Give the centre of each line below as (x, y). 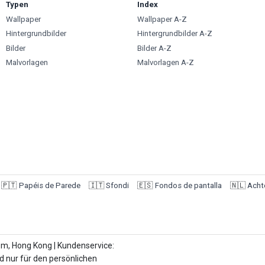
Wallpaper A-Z (162, 19)
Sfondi (117, 185)
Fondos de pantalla (188, 185)
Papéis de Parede (49, 185)
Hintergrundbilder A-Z (174, 34)
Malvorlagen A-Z (165, 63)
